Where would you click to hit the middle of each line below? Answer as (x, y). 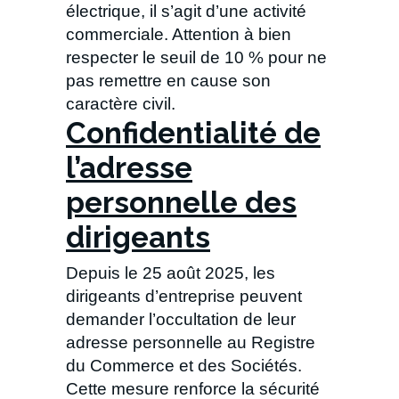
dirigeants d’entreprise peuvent (184, 297)
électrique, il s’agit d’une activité (186, 12)
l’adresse (129, 168)
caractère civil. (121, 104)
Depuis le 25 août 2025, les (171, 273)
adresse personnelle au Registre (191, 343)
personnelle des (181, 203)
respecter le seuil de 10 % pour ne (196, 58)
